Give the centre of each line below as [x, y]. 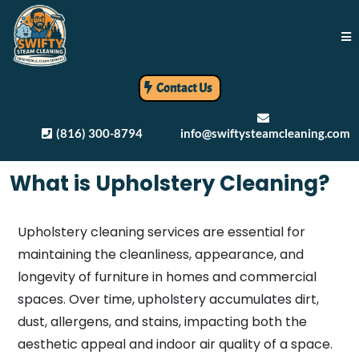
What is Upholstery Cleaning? [169, 184]
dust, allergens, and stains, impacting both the [162, 322]
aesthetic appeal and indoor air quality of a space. [175, 344]
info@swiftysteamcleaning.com [265, 133]
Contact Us [184, 88]
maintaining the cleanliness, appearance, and [161, 254]
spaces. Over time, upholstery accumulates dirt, [168, 299]
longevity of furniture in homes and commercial [167, 277]
